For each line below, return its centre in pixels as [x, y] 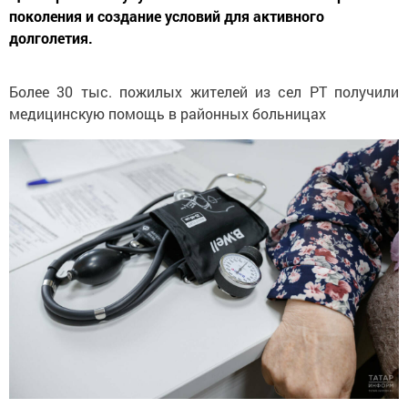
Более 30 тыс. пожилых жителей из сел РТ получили [204, 91]
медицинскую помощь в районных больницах [168, 113]
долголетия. [51, 37]
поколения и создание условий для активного [167, 15]
